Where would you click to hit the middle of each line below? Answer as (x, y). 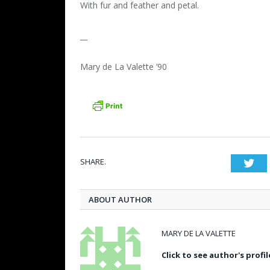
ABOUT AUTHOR (120, 200)
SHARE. (93, 162)
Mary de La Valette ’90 (124, 67)
